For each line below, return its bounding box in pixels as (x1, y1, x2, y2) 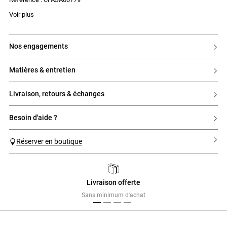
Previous (13, 179, 41, 188)
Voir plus (9, 10, 34, 18)
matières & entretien (15, 65, 75, 74)
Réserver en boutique (16, 137, 82, 145)
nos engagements (14, 42, 68, 50)
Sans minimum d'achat (82, 192, 145, 199)
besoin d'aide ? (14, 113, 57, 122)
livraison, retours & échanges (13, 89, 104, 98)
